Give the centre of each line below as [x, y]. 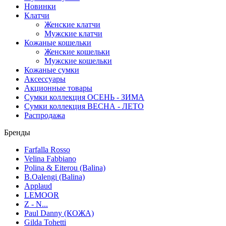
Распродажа [45, 115]
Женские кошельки [77, 52]
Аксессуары [45, 79]
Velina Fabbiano [50, 159]
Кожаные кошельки [58, 43]
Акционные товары [58, 88]
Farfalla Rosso [47, 150]
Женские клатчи [72, 24]
